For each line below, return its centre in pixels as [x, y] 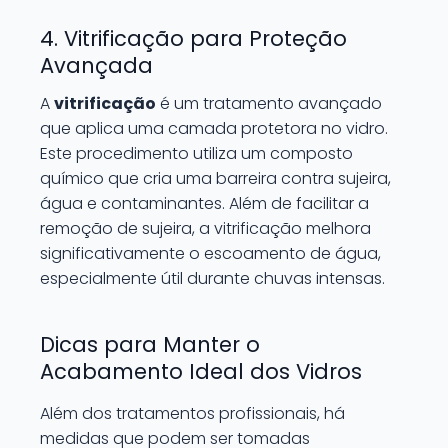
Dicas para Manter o [150, 344]
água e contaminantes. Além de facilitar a [204, 203]
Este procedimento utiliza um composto [196, 153]
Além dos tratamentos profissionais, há [192, 413]
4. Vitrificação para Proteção [193, 38]
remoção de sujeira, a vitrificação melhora [205, 228]
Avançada [96, 65]
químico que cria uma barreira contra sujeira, [215, 178]
